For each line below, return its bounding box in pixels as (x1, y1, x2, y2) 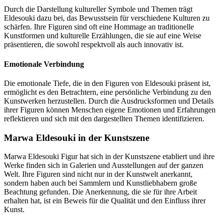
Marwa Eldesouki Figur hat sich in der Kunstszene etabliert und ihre (4, 152, 215, 161)
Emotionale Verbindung (4, 59, 84, 68)
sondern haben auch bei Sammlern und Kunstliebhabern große (4, 179, 197, 188)
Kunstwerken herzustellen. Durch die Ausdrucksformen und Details (4, 97, 214, 105)
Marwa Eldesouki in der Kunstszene (4, 132, 149, 143)
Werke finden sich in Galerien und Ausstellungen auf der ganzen (4, 161, 203, 170)
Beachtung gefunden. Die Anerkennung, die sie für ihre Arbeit (4, 188, 197, 196)
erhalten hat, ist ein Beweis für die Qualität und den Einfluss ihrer (4, 196, 206, 205)
